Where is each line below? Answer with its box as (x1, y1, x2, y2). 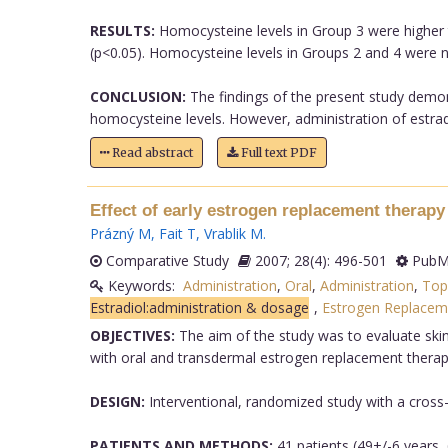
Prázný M (89, 223, 151, 243)
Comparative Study (101, 250, 229, 270)
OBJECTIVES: (89, 325, 175, 345)
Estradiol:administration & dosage (89, 297, 309, 317)
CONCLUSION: (89, 86, 186, 106)
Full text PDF (237, 144, 317, 160)
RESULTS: (89, 20, 155, 40)
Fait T (158, 223, 196, 243)
